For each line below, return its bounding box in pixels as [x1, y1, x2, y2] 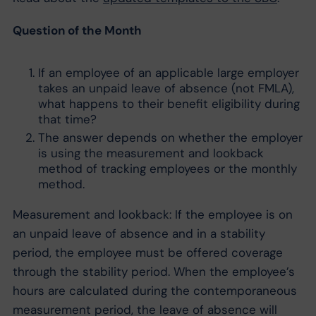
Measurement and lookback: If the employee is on [12, 206, 293, 222]
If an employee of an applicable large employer [37, 64, 299, 80]
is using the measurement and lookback [37, 145, 264, 162]
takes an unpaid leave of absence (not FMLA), [37, 80, 294, 96]
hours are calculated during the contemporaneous [12, 282, 297, 298]
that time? [37, 111, 97, 127]
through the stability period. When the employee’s [12, 263, 295, 279]
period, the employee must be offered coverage [12, 244, 283, 260]
